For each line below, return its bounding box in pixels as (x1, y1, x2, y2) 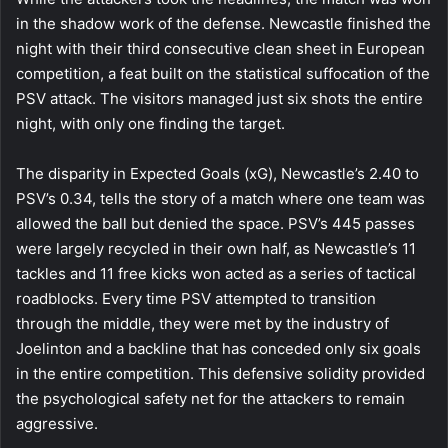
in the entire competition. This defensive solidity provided (16, 364, 425, 384)
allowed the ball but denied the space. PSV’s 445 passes (16, 214, 415, 234)
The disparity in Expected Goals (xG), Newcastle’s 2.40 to (16, 164, 419, 184)
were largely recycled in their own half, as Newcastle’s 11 (16, 239, 416, 259)
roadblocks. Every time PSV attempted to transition (16, 289, 376, 309)
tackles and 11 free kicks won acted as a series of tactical (16, 264, 416, 284)
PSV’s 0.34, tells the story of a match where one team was (16, 189, 425, 209)
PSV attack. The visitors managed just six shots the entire (16, 89, 423, 109)
